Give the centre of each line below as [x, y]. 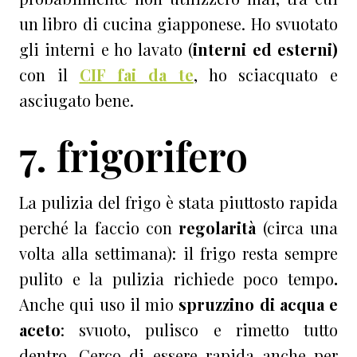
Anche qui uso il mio [96, 304]
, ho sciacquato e [265, 75]
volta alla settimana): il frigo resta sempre [178, 253]
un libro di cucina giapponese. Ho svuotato [178, 24]
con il [43, 75]
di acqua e [298, 304]
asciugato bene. [76, 100]
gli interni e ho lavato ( [106, 49]
